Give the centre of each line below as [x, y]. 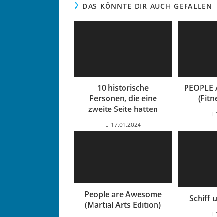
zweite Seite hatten [123, 109]
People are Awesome [123, 194]
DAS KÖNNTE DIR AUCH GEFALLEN [147, 6]
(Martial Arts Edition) [123, 205]
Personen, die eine [123, 99]
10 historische [123, 88]
